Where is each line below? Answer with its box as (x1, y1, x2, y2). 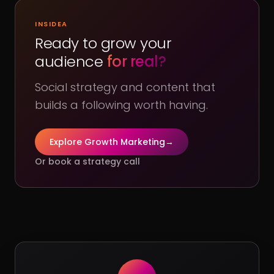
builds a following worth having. (35, 97, 208, 113)
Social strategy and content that (35, 79, 215, 95)
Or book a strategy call (35, 155, 140, 168)
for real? (106, 51, 166, 72)
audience (35, 51, 107, 72)
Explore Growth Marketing (50, 135, 165, 148)
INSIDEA (35, 18, 68, 29)
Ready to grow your (35, 32, 172, 53)
